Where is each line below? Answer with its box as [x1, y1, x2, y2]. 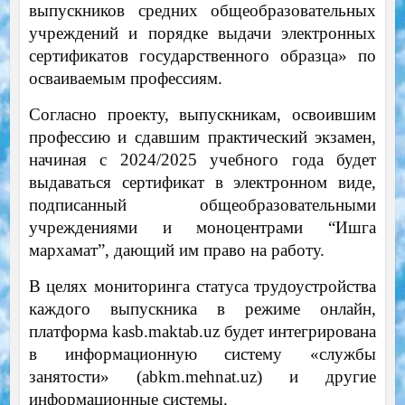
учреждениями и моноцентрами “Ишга [28, 217, 377, 237]
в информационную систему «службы [28, 344, 377, 363]
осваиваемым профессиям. [28, 68, 222, 88]
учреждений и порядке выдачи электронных [28, 23, 377, 42]
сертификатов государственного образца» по [28, 45, 377, 65]
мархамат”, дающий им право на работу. [28, 240, 325, 259]
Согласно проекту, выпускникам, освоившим [28, 104, 377, 124]
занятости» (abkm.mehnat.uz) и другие [28, 366, 377, 386]
